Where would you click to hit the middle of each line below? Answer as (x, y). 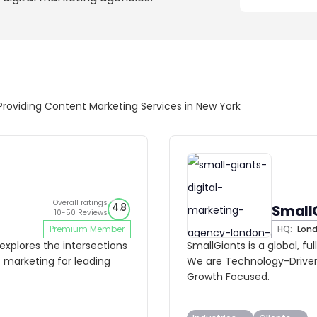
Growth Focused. (228, 277)
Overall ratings (80, 203)
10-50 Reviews (81, 213)
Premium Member (87, 229)
